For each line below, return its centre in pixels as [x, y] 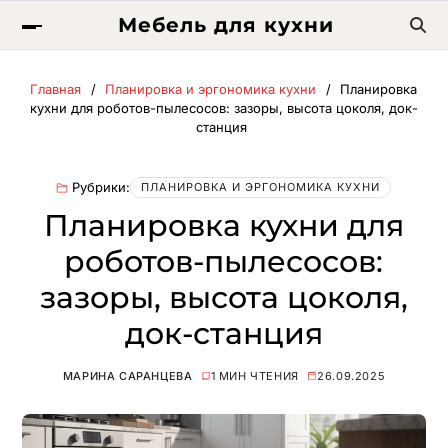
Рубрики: [101, 187]
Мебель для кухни [225, 25]
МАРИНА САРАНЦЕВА [127, 376]
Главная [56, 89]
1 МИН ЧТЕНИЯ [254, 376]
